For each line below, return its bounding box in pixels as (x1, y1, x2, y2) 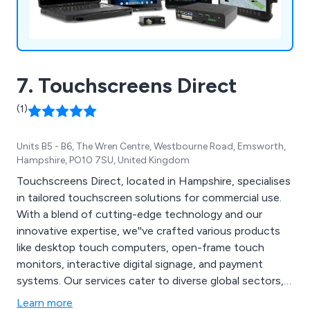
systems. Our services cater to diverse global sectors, (17, 274, 284, 288)
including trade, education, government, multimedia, (17, 291, 273, 304)
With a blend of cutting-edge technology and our (17, 208, 262, 221)
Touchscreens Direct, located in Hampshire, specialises (17, 174, 291, 188)
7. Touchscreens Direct (17, 73, 237, 99)
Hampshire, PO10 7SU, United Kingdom (17, 154, 190, 167)
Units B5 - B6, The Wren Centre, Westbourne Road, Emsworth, (17, 140, 286, 153)
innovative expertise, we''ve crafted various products (17, 224, 280, 238)
